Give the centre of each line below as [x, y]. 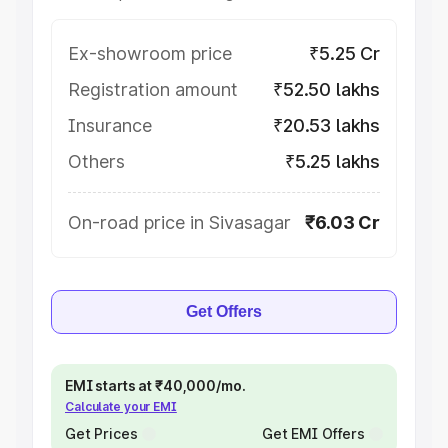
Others [96, 161]
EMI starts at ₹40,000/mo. [155, 385]
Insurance [110, 125]
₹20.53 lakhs [326, 125]
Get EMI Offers [313, 433]
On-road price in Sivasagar [179, 222]
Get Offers [224, 311]
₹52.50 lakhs [326, 89]
